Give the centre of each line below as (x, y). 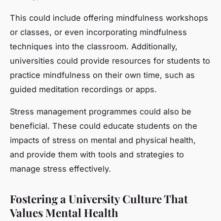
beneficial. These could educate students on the (104, 126)
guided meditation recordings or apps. (83, 90)
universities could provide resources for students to (110, 61)
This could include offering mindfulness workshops (109, 18)
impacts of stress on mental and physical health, (103, 140)
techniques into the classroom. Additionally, (94, 47)
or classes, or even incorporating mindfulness (98, 32)
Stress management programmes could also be (101, 112)
